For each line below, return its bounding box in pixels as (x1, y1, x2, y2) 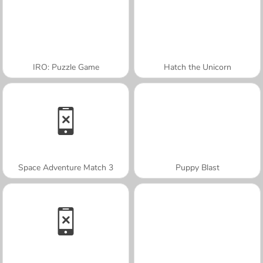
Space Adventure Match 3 (18, 161, 113, 173)
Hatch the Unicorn (163, 61, 231, 73)
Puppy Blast (175, 161, 220, 173)
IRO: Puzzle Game (32, 61, 99, 73)
